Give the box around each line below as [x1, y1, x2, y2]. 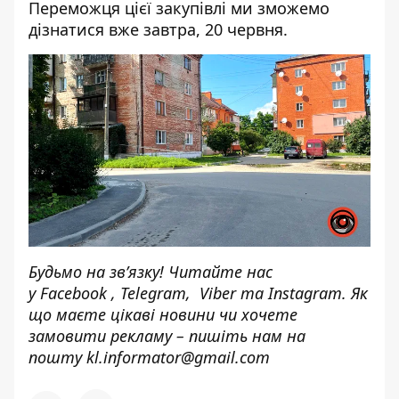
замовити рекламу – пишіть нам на [28, 325, 305, 346]
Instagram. [268, 282, 346, 304]
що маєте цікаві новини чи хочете [28, 304, 297, 325]
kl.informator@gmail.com [86, 346, 270, 368]
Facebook [40, 282, 107, 304]
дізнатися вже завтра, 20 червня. [28, 19, 288, 40]
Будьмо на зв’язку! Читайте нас [28, 261, 273, 282]
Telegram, [120, 282, 195, 304]
